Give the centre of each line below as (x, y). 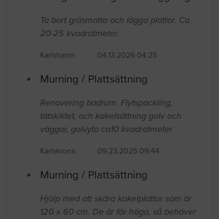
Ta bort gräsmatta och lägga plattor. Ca (115, 20)
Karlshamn (58, 55)
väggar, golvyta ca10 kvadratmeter (106, 129)
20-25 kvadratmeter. (80, 33)
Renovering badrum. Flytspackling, (106, 102)
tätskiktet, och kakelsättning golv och (111, 116)
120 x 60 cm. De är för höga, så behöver (118, 211)
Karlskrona (58, 151)
